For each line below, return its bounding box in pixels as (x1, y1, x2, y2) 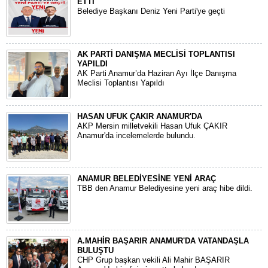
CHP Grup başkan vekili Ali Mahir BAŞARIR (77, 255, 230, 264)
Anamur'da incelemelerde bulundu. (77, 131, 196, 140)
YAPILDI (77, 59, 108, 68)
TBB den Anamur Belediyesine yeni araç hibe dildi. (77, 184, 252, 193)
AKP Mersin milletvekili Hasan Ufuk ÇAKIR (77, 121, 227, 130)
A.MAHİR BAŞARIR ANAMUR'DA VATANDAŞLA (77, 236, 249, 245)
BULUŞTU (77, 246, 114, 255)
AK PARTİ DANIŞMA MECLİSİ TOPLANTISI (77, 50, 235, 59)
